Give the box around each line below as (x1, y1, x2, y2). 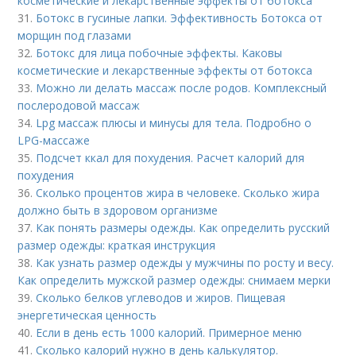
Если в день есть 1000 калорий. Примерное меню (36, 324, 303, 340)
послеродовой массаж (17, 97, 141, 113)
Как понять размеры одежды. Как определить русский (36, 219, 331, 235)
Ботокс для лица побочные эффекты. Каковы (36, 44, 283, 60)
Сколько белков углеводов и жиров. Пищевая (36, 289, 286, 305)
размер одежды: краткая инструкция (17, 237, 216, 253)
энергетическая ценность (17, 307, 157, 323)
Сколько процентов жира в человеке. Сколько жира (36, 184, 320, 200)
